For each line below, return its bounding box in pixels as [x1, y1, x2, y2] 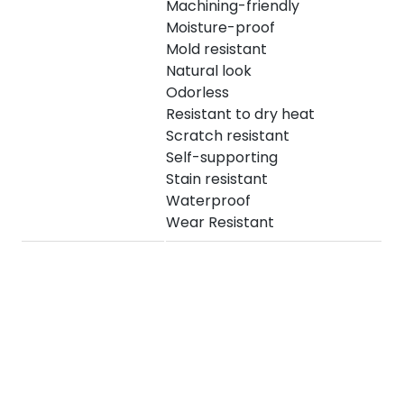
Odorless [166, 81, 230, 103]
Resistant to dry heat [166, 103, 316, 124]
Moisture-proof [166, 16, 276, 38]
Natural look [166, 60, 252, 81]
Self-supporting [166, 146, 279, 168]
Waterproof [166, 189, 252, 211]
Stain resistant [166, 168, 269, 189]
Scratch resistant [166, 124, 290, 146]
